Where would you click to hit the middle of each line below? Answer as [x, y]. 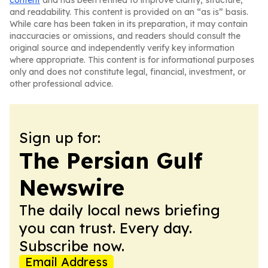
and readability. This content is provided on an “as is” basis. [129, 12]
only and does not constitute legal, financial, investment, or [128, 72]
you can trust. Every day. [106, 228]
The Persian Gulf [111, 161]
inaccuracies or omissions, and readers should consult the [125, 36]
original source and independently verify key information [122, 48]
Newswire [72, 188]
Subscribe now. [72, 246]
